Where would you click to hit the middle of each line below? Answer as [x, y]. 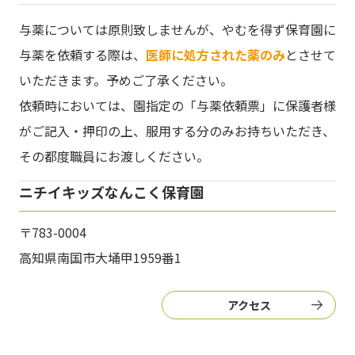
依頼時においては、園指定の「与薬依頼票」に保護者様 [177, 106]
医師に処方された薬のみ [215, 55]
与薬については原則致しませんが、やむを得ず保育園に [177, 30]
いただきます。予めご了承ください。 [126, 80]
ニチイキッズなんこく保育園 [111, 192]
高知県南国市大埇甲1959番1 [100, 258]
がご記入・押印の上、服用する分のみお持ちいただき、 [177, 131]
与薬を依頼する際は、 [82, 55]
